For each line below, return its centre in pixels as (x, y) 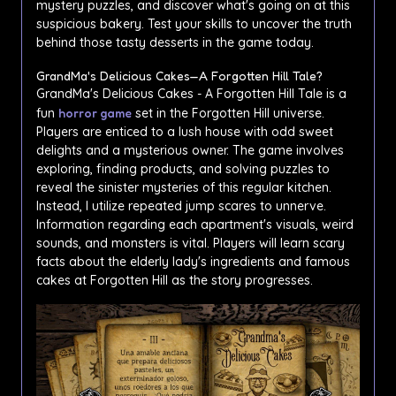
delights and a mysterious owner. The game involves (190, 150)
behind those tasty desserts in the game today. (175, 42)
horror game (95, 113)
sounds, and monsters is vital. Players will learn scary (190, 243)
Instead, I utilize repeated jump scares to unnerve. (181, 206)
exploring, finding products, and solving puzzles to (183, 169)
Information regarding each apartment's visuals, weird (195, 225)
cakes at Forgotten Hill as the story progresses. (175, 280)
